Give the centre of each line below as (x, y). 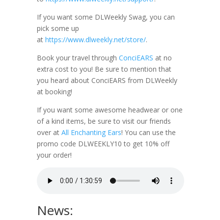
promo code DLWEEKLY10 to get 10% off (103, 144)
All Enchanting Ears (91, 132)
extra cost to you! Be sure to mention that (104, 69)
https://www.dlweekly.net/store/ (95, 40)
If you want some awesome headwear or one (110, 110)
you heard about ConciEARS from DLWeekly (107, 80)
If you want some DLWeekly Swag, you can (106, 17)
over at (49, 132)
